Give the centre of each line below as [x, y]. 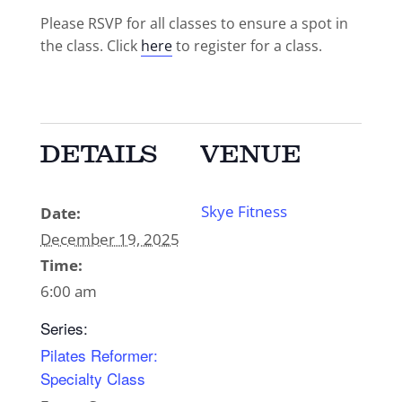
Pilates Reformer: [99, 355]
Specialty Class [92, 379]
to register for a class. [247, 46]
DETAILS [99, 155]
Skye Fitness [244, 212]
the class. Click [90, 46]
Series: [64, 328]
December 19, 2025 [109, 240]
